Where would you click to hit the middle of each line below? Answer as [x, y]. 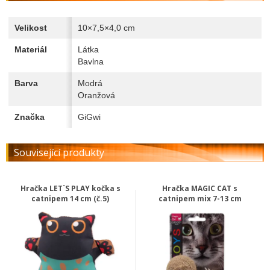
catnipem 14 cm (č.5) [70, 199]
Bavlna [91, 61]
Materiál [31, 49]
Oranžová [96, 95]
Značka [30, 117]
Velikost [31, 28]
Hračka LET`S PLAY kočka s [70, 188]
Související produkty [59, 152]
